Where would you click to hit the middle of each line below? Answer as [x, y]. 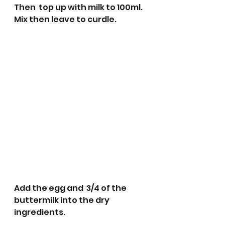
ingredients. [40, 212]
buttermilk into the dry [63, 200]
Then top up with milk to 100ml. [79, 7]
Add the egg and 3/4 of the [71, 188]
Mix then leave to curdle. [66, 19]
